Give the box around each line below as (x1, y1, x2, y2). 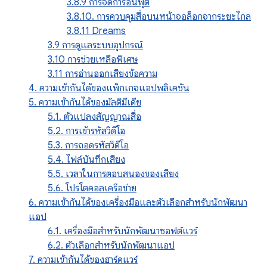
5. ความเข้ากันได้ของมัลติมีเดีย (29, 97, 141, 108)
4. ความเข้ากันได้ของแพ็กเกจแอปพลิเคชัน (29, 82, 190, 94)
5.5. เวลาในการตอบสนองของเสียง (48, 168, 179, 180)
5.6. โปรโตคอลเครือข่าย (48, 182, 136, 194)
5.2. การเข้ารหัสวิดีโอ (48, 125, 125, 137)
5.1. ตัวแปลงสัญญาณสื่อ (48, 111, 141, 123)
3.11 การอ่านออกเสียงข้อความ (48, 68, 157, 80)
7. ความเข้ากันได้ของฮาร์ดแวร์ (29, 254, 138, 266)
